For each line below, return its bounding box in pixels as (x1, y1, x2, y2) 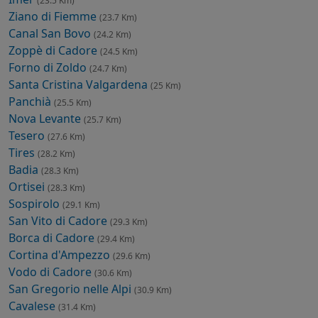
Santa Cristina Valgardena (9, 76, 150, 92)
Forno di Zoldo (9, 59, 89, 75)
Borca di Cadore (9, 229, 97, 246)
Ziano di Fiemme (9, 8, 99, 24)
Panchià (9, 93, 54, 109)
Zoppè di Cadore (9, 42, 100, 58)
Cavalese (9, 297, 58, 314)
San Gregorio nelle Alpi (9, 280, 134, 297)
